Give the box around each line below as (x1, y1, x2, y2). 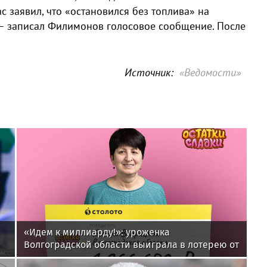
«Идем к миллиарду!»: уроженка (24, 226, 170, 238)
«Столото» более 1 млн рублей (24, 252, 160, 263)
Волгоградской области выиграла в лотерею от (24, 239, 239, 251)
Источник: (125, 66, 173, 79)
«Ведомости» (179, 66, 241, 79)
